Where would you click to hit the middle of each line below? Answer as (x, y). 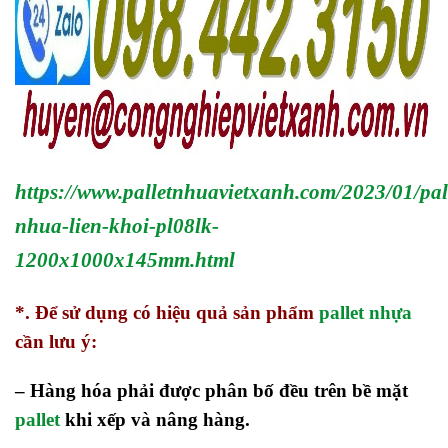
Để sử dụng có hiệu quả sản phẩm (177, 312)
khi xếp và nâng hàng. (157, 420)
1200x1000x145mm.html (125, 259)
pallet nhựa (365, 312)
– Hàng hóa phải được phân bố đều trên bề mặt (211, 391)
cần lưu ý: (56, 341)
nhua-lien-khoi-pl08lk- (117, 225)
